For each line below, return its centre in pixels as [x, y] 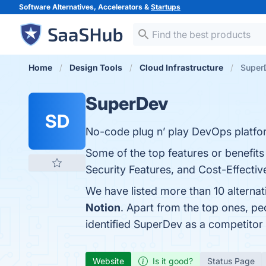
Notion [103, 208]
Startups [166, 7]
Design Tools [96, 67]
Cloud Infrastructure [181, 67]
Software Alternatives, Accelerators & [85, 7]
